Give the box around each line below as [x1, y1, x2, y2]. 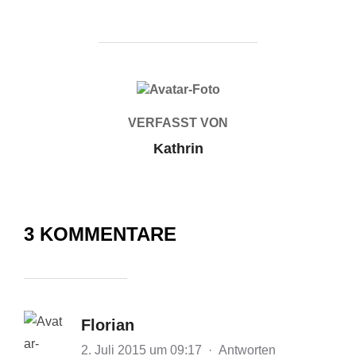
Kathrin [153, 140, 203, 157]
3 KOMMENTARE [24, 222, 176, 245]
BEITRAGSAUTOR [122, 82, 234, 96]
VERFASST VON [128, 115, 228, 130]
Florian [81, 315, 134, 334]
